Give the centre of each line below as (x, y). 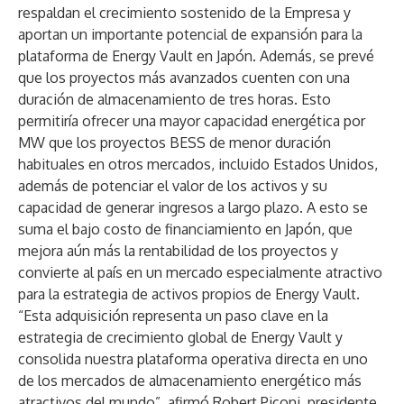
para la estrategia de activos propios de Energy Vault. (189, 294)
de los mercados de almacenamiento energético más (190, 381)
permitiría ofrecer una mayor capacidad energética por (192, 121)
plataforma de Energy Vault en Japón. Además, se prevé (196, 56)
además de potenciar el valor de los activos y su (173, 186)
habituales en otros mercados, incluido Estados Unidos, (198, 164)
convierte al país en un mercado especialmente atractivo (200, 272)
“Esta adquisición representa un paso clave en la (173, 316)
